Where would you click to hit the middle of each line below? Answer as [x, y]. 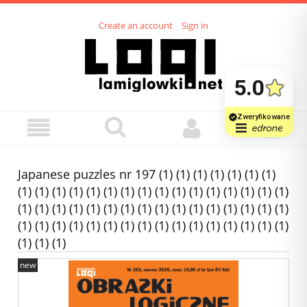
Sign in [195, 26]
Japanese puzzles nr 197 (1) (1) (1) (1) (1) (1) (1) [147, 174]
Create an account [136, 26]
